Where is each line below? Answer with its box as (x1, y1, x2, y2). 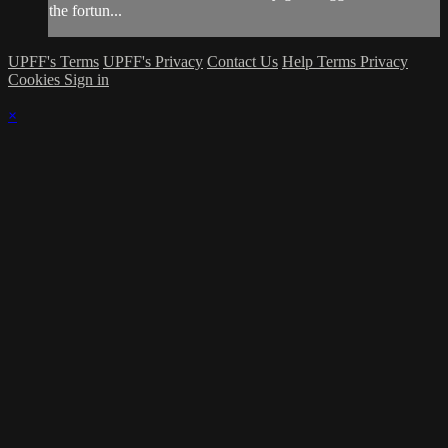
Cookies (8, 71, 64, 89)
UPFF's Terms (8, 53, 99, 71)
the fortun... (49, 2, 122, 20)
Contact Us (207, 53, 278, 71)
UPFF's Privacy (103, 53, 203, 71)
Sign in (64, 71, 109, 89)
